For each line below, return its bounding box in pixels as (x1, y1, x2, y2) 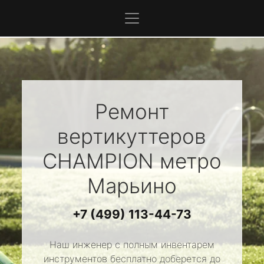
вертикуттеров (57, 124, 207, 148)
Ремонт (94, 99, 169, 124)
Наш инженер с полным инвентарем (49, 239, 214, 250)
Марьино (87, 173, 177, 198)
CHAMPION (42, 148, 154, 173)
